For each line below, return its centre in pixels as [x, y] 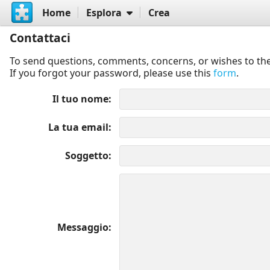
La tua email [78, 127]
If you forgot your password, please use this [111, 73]
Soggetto [87, 155]
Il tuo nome [80, 99]
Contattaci [40, 37]
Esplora [104, 12]
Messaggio [83, 227]
